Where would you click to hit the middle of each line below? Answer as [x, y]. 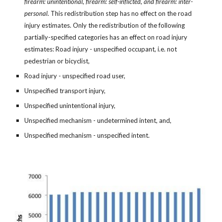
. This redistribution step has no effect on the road [120, 13]
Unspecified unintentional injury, [70, 106]
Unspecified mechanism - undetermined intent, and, [98, 120]
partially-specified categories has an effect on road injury [106, 37]
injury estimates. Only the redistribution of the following [105, 25]
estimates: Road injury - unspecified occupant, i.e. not [101, 49]
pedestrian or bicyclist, [58, 61]
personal [36, 13]
